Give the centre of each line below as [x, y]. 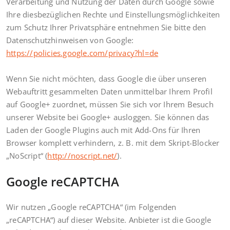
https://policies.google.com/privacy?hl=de [82, 53]
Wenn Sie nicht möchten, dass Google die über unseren [107, 78]
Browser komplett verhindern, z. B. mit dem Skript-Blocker [113, 142]
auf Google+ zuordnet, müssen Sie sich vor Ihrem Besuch [110, 104]
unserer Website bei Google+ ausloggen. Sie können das [108, 117]
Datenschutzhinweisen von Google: [70, 40]
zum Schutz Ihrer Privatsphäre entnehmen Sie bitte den [106, 27]
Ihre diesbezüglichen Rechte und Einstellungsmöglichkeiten [113, 14]
